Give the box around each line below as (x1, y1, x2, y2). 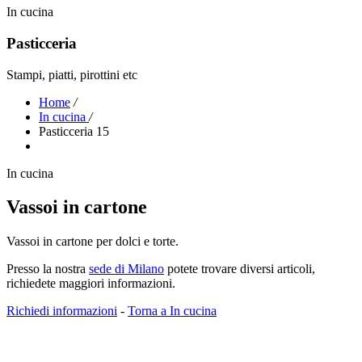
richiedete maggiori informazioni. (6, 276, 175, 291)
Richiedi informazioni (6, 304, 117, 318)
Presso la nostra (6, 262, 89, 276)
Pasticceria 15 (39, 124, 109, 138)
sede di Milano (89, 262, 164, 276)
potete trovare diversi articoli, (164, 262, 315, 276)
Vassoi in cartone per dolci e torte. (6, 234, 179, 249)
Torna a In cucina (128, 304, 217, 318)
